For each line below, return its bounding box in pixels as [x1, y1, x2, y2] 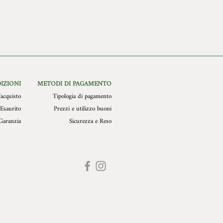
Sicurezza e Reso [69, 114, 111, 128]
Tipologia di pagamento [53, 89, 111, 103]
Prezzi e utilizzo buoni [54, 102, 111, 115]
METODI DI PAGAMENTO [37, 77, 111, 91]
